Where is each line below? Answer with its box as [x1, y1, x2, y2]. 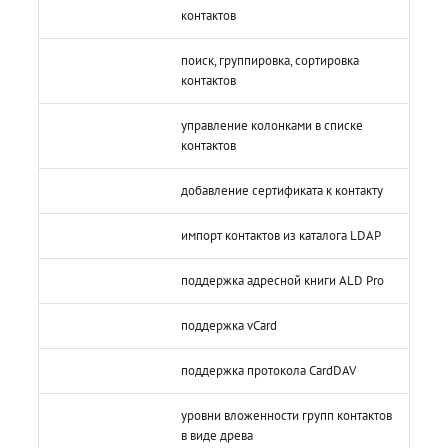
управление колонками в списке [181, 116, 364, 134]
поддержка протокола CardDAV [181, 361, 357, 379]
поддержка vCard [181, 316, 278, 334]
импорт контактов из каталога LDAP [181, 226, 382, 244]
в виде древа [181, 426, 254, 444]
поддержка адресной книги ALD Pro [181, 271, 385, 289]
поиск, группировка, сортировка [181, 51, 360, 69]
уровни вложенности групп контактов [181, 406, 393, 424]
